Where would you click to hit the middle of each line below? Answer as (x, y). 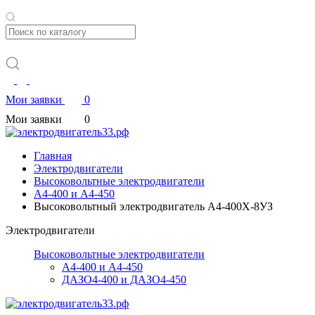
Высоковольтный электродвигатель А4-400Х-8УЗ (153, 206)
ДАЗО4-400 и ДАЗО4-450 (124, 279)
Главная (53, 156)
